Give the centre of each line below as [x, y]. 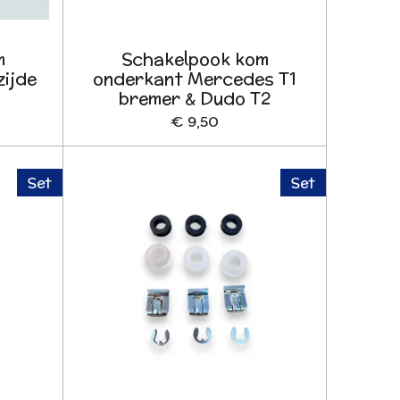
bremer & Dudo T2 [195, 99]
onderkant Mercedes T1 [195, 79]
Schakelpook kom [195, 59]
